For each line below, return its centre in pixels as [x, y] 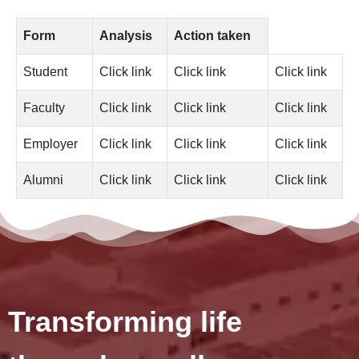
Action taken [212, 36]
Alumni [43, 180]
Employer [50, 144]
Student [45, 72]
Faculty [44, 108]
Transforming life [125, 322]
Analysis [126, 36]
